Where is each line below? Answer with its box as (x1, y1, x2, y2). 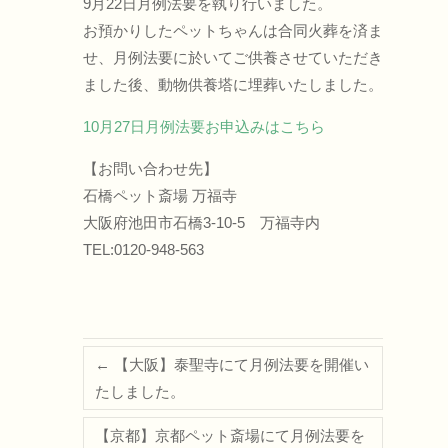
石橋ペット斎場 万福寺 (83, 187, 238, 204)
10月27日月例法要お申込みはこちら (83, 118, 326, 135)
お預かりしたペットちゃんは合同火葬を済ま (83, 22, 384, 39)
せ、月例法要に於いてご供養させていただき (83, 49, 384, 66)
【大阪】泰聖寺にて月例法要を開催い (110, 356, 370, 373)
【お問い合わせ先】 (83, 160, 219, 177)
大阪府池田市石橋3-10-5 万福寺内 (83, 214, 321, 231)
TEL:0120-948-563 (83, 241, 205, 258)
